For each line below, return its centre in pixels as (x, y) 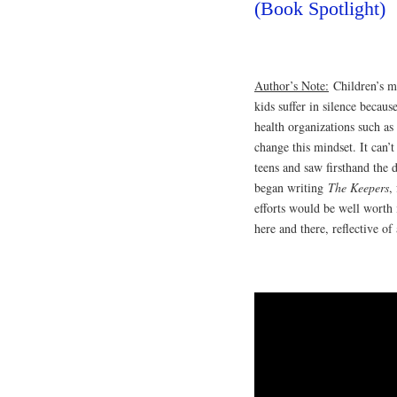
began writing (291, 187)
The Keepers (358, 187)
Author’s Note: (292, 86)
